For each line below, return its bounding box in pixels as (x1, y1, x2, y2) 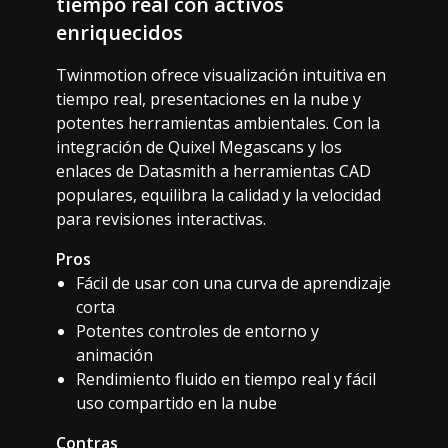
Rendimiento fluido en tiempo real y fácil (76, 367, 376, 390)
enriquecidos (56, 18, 183, 46)
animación (76, 343, 153, 366)
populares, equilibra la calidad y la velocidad (56, 183, 381, 206)
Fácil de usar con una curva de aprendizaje (76, 271, 391, 294)
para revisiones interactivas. (56, 207, 266, 230)
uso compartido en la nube (76, 391, 277, 414)
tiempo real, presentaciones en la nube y (56, 87, 361, 110)
